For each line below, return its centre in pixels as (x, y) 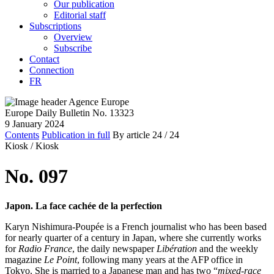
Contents (22, 135)
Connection (52, 70)
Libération (177, 249)
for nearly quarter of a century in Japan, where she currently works (133, 238)
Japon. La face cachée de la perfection (83, 206)
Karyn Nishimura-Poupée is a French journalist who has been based (136, 227)
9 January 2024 (35, 124)
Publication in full (76, 135)
